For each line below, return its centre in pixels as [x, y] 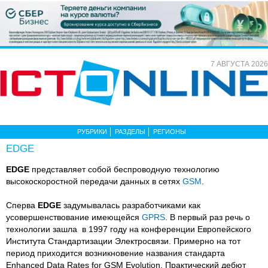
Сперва [22, 205]
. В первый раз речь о [208, 217]
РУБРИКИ [92, 131]
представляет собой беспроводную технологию [124, 169]
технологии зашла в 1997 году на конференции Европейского [129, 229]
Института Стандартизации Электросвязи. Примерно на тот [123, 241]
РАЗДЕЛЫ [130, 131]
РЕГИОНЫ [170, 131]
